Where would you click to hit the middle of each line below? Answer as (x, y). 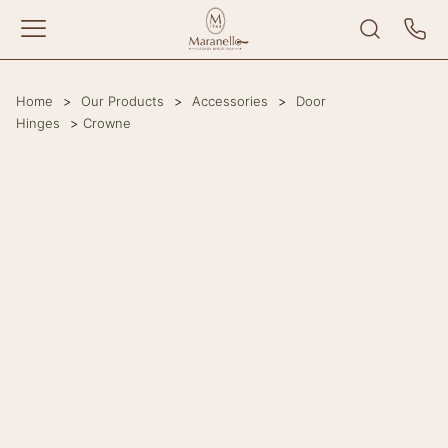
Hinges (38, 123)
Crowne (107, 123)
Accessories (230, 101)
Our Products (122, 101)
